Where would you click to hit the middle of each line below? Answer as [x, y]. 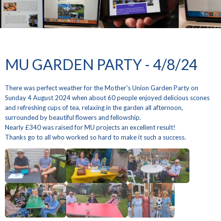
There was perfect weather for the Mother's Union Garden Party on [101, 88]
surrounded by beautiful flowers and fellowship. [73, 118]
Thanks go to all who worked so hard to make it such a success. [95, 137]
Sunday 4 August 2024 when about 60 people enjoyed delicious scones [107, 98]
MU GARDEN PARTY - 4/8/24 [101, 64]
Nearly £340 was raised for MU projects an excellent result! [90, 128]
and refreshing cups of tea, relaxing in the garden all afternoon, [94, 108]
